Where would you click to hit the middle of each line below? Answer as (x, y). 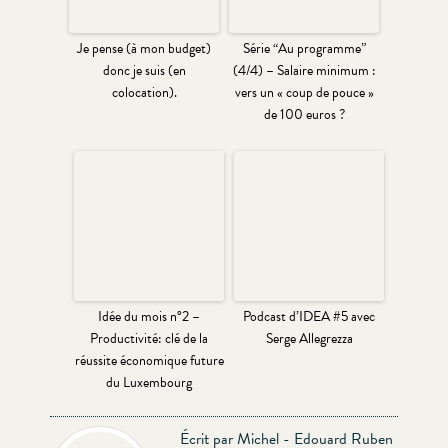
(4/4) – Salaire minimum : (304, 70)
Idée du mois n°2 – (149, 316)
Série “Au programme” (304, 48)
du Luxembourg (149, 382)
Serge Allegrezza (309, 338)
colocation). (144, 92)
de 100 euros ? (304, 114)
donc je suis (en (144, 70)
